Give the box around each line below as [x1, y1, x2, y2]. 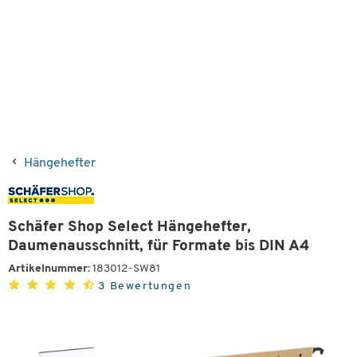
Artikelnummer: [8, 263, 90, 275]
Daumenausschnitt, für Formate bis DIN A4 [8, 239, 309, 254]
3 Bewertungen [98, 280, 192, 292]
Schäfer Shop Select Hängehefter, [8, 220, 251, 235]
